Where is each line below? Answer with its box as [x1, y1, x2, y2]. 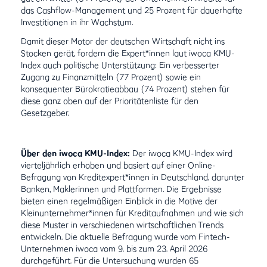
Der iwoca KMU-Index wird [130, 147, 233, 159]
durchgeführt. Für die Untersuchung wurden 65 [21, 254, 199, 266]
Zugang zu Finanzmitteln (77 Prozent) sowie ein [21, 71, 201, 82]
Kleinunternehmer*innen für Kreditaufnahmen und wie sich [21, 207, 244, 218]
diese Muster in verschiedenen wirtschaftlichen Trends [21, 219, 224, 230]
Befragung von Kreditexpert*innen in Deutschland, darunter [21, 171, 245, 182]
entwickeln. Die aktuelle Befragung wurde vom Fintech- [21, 231, 231, 242]
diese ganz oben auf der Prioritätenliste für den [21, 95, 199, 106]
